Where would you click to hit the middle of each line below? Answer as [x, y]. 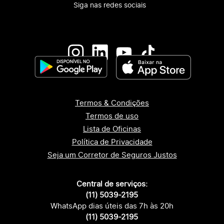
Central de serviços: [112, 184]
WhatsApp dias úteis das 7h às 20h [112, 206]
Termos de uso [112, 116]
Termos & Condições [112, 103]
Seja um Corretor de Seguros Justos [112, 155]
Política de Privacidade [112, 142]
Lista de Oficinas [112, 129]
